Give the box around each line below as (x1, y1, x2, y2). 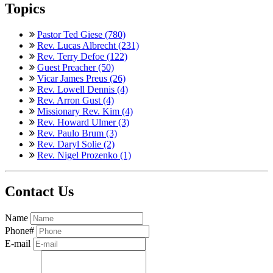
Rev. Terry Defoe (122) (37, 51, 127, 62)
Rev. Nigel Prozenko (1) (37, 149, 131, 160)
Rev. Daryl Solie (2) (37, 138, 115, 149)
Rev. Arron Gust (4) (37, 94, 114, 105)
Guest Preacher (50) (37, 62, 114, 73)
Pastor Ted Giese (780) (37, 29, 126, 40)
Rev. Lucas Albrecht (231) (37, 40, 139, 51)
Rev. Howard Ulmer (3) (37, 116, 129, 127)
